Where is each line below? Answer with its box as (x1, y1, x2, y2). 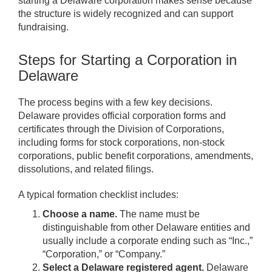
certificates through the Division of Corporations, (18, 124, 224, 135)
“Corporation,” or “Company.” (42, 249, 165, 260)
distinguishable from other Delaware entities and (42, 222, 250, 233)
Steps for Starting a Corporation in (18, 52, 237, 69)
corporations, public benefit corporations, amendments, (18, 151, 253, 161)
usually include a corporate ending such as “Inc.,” (42, 236, 253, 246)
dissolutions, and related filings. (18, 164, 154, 175)
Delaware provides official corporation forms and (18, 110, 226, 121)
